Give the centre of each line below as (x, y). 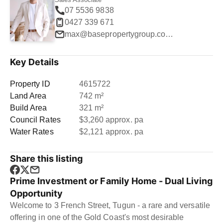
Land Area (28, 96)
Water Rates (32, 132)
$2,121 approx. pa (111, 132)
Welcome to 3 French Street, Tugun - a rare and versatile (110, 205)
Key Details (35, 62)
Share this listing (47, 159)
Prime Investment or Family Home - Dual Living (111, 181)
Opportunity (37, 193)
